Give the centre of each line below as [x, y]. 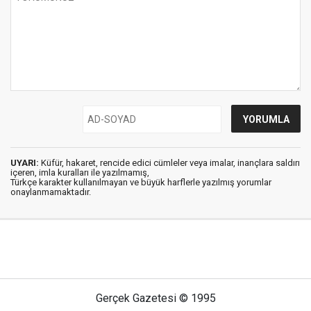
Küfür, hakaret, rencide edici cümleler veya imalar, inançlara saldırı [169, 163]
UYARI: [25, 163]
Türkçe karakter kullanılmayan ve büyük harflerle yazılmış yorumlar [141, 182]
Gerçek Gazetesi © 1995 [155, 298]
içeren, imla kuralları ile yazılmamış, [80, 173]
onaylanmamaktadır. [51, 192]
